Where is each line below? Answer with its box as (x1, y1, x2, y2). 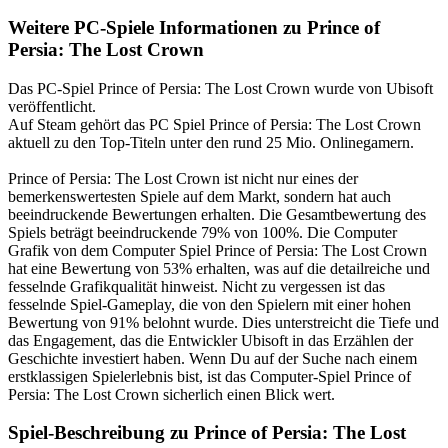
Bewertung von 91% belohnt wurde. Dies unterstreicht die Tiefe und (8, 313, 439, 331)
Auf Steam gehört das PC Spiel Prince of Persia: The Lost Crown (8, 115, 421, 133)
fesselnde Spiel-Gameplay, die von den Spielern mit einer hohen (8, 295, 411, 313)
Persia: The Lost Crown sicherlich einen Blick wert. (8, 385, 335, 403)
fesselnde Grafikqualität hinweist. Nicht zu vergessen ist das (8, 277, 385, 295)
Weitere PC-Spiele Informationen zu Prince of (8, 16, 380, 38)
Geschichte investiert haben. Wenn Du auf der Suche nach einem (8, 349, 417, 367)
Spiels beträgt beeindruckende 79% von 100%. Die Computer (8, 223, 397, 241)
